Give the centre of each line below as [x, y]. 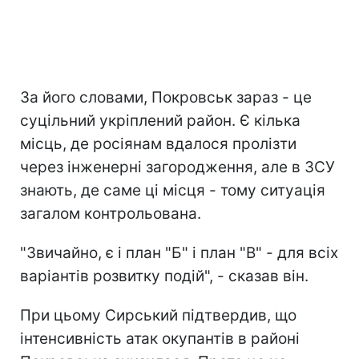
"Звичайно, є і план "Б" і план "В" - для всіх [179, 253]
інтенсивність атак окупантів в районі [160, 339]
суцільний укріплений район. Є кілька [160, 121]
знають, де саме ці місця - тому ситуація [173, 191]
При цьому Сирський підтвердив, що [158, 316]
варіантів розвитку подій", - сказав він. [164, 276]
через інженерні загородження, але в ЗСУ [177, 167]
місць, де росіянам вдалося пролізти [158, 144]
